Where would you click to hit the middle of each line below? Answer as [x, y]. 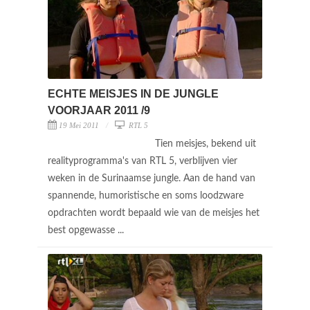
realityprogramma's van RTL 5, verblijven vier [143, 161]
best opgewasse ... [87, 230]
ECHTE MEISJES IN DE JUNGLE [133, 93]
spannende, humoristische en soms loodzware [146, 195]
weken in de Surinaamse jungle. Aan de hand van [152, 178]
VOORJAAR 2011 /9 [99, 110]
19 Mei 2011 [79, 125]
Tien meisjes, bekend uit [206, 144]
